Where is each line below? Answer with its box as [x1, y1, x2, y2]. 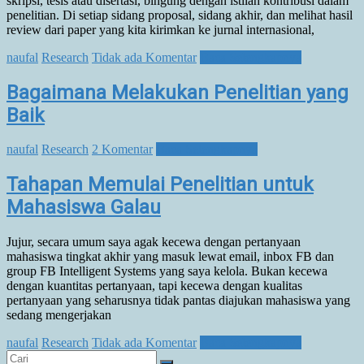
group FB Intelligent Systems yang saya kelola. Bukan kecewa [6, 264, 327, 279]
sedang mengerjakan [6, 308, 111, 323]
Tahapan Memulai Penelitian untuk [6, 173, 314, 197]
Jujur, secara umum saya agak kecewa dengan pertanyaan [6, 235, 301, 249]
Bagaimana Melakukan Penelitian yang [6, 80, 349, 104]
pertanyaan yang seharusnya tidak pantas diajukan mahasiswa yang [6, 293, 350, 308]
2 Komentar [92, 142, 153, 157]
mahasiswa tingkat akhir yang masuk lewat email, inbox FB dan [6, 249, 334, 264]
